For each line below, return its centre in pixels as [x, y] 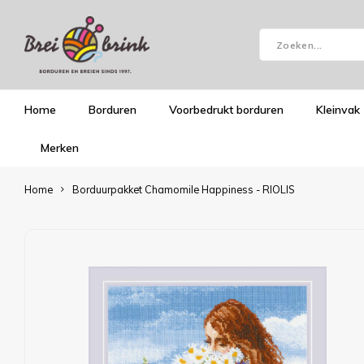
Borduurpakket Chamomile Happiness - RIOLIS [184, 189]
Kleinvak [338, 109]
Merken [60, 147]
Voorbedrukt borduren [226, 109]
